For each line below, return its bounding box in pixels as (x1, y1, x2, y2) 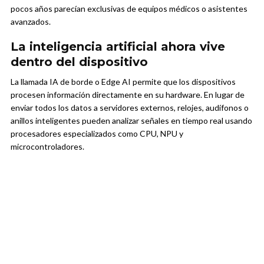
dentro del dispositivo (11, 55, 148, 70)
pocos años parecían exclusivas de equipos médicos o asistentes (11, 4, 247, 14)
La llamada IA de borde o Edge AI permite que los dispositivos (11, 77, 236, 87)
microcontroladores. (11, 141, 84, 152)
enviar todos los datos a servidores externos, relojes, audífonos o (11, 103, 249, 113)
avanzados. (11, 16, 51, 27)
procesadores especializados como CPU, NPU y (11, 128, 183, 139)
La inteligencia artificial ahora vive (11, 39, 225, 54)
